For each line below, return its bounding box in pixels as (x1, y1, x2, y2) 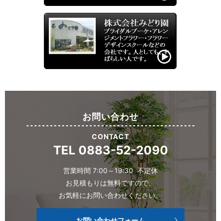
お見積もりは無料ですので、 (66, 178, 155, 187)
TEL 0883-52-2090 (53, 143, 168, 157)
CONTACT (91, 132, 130, 141)
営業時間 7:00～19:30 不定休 (63, 166, 158, 175)
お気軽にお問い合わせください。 (59, 190, 162, 199)
